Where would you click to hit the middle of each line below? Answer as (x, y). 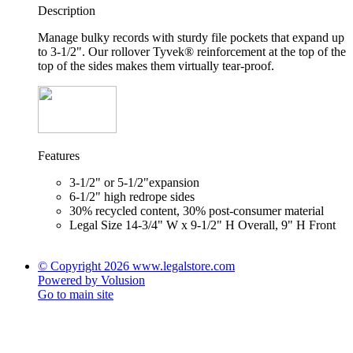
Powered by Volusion (91, 281)
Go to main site (76, 295)
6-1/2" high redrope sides (132, 197)
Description (67, 11)
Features (59, 156)
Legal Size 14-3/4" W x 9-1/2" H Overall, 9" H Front (203, 225)
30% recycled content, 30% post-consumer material (197, 211)
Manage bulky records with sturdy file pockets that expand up (191, 38)
